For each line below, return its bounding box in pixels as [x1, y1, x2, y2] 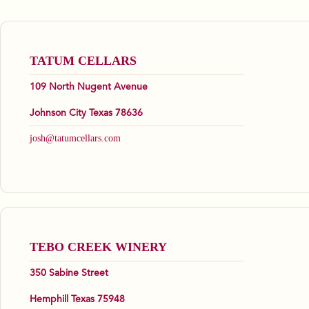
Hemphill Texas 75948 [30, 295, 125, 305]
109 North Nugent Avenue [30, 82, 148, 92]
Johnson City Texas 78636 [30, 108, 143, 119]
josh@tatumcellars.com [30, 133, 121, 144]
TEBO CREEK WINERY [30, 240, 167, 255]
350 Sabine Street [30, 268, 108, 279]
